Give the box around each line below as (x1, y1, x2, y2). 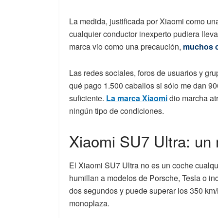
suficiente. (69, 92, 106, 104)
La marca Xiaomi (106, 92, 167, 104)
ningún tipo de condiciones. (69, 105, 164, 117)
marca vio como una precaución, (69, 41, 183, 53)
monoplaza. (69, 198, 109, 209)
